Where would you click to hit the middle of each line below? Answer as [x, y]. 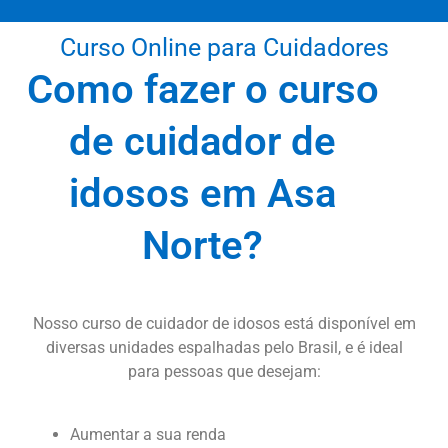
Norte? [203, 246]
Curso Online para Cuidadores [224, 48]
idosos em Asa [203, 194]
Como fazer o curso [202, 90]
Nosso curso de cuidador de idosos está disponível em [224, 324]
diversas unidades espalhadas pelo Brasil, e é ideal [224, 348]
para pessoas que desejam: [224, 372]
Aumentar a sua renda [148, 434]
